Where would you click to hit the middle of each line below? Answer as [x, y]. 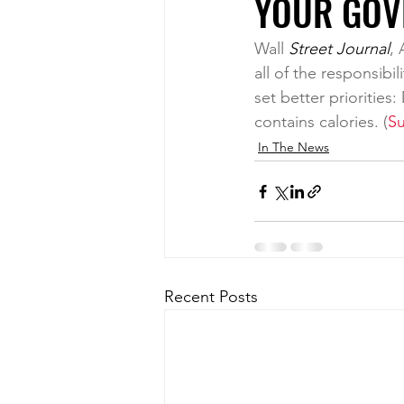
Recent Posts [211, 297]
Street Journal [337, 49]
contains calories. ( [321, 122]
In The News [294, 147]
